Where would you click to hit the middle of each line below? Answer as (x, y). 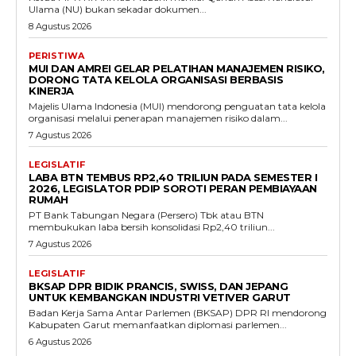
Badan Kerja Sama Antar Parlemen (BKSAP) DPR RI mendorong (178, 313)
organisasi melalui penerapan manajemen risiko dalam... (158, 118)
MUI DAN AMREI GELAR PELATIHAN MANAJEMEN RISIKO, (177, 69)
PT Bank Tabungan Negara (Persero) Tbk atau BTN (146, 215)
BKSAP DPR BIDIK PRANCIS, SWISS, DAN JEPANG (158, 286)
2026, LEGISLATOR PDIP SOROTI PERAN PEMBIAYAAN (173, 189)
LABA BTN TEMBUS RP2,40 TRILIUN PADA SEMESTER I (173, 178)
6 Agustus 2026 (60, 342)
